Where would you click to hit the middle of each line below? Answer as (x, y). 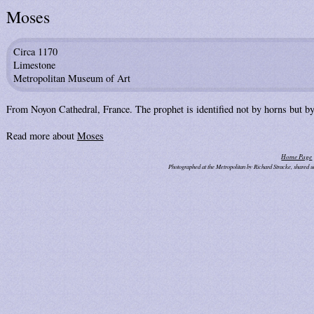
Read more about (41, 135)
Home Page (297, 157)
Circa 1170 (35, 52)
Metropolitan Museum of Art (71, 78)
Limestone (34, 65)
